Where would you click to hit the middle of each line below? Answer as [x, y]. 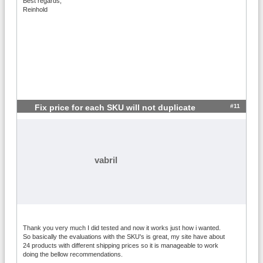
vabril [106, 160]
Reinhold [35, 9]
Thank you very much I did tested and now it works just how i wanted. [122, 227]
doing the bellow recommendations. [73, 254]
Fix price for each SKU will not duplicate [115, 107]
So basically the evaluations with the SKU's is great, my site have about [124, 236]
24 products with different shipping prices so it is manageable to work [121, 245]
